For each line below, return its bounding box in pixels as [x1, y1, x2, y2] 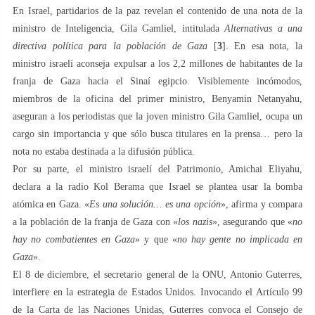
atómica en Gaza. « [13, 198, 90, 210]
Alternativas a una [224, 22, 302, 34]
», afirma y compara [220, 198, 303, 210]
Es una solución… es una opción [89, 198, 221, 210]
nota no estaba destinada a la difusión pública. [13, 146, 195, 157]
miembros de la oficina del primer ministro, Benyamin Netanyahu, [13, 93, 302, 104]
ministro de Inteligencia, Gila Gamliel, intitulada [13, 22, 224, 34]
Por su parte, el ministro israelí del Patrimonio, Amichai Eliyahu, [13, 163, 302, 174]
